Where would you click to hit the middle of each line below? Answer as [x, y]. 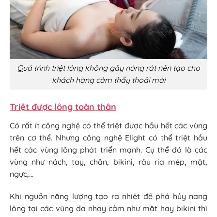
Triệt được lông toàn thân [63, 107]
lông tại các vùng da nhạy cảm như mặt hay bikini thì [108, 208]
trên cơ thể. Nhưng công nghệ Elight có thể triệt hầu [108, 137]
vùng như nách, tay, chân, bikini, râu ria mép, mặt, [108, 162]
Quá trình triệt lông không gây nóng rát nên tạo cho [108, 68]
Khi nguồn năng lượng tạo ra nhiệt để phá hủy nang [108, 196]
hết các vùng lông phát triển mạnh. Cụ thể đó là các [108, 149]
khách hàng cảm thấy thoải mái [108, 80]
